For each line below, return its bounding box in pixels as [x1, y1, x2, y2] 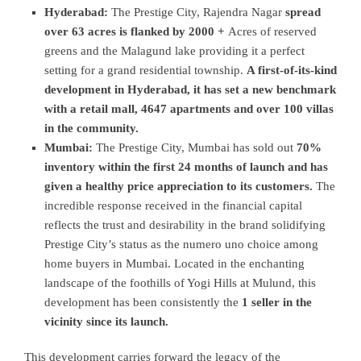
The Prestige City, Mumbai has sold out [93, 141, 293, 154]
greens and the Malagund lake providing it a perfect [44, 44, 305, 57]
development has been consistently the [44, 296, 242, 309]
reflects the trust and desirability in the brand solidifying [44, 218, 326, 231]
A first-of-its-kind [247, 64, 337, 77]
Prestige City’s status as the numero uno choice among [44, 238, 318, 251]
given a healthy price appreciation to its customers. [44, 180, 313, 193]
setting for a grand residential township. [44, 64, 247, 77]
